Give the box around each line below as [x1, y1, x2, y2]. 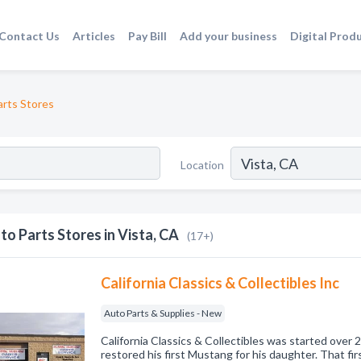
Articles [73, 28, 116, 43]
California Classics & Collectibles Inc [101, 274, 340, 292]
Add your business [180, 28, 278, 43]
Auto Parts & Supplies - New [104, 307, 222, 319]
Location [180, 157, 224, 172]
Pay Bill [128, 28, 168, 43]
